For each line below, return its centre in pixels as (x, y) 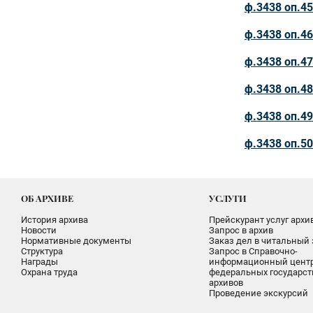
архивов (226, 283)
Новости (39, 230)
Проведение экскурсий (258, 293)
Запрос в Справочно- (253, 251)
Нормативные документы (76, 241)
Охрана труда (49, 272)
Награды (39, 262)
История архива (54, 220)
